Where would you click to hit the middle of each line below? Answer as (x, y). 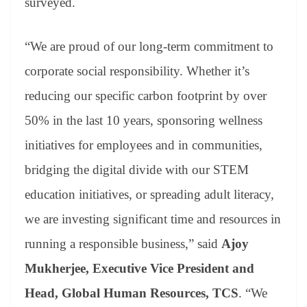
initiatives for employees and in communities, (144, 145)
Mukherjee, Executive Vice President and (139, 269)
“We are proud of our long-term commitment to (149, 47)
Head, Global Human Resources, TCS (132, 293)
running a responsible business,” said (123, 244)
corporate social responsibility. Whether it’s (137, 71)
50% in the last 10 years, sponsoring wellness (144, 121)
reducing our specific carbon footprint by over (146, 96)
